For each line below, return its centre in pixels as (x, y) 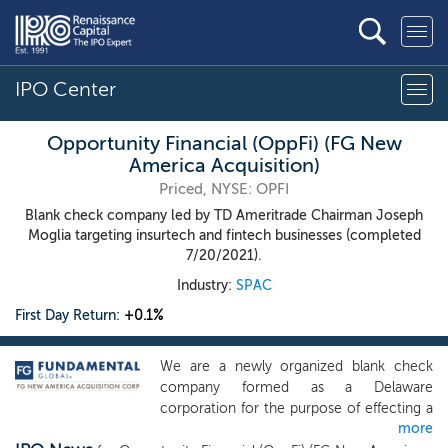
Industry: (206, 285)
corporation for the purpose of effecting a (296, 408)
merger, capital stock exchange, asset (296, 429)
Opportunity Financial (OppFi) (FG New (224, 143)
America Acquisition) (224, 165)
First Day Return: (69, 315)
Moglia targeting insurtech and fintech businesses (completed (224, 235)
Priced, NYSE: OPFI (224, 188)
